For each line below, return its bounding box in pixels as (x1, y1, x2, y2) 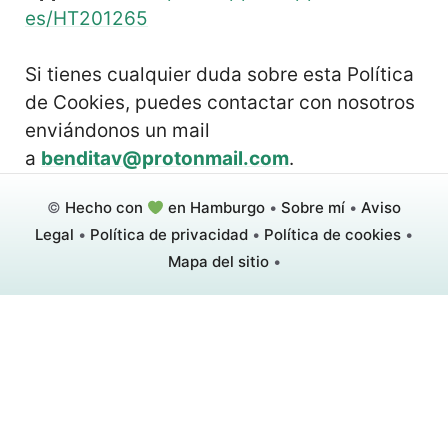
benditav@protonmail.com (41, 147, 289, 170)
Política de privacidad (90, 225, 248, 244)
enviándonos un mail (25, 119, 210, 142)
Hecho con (64, 198, 147, 217)
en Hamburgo (164, 198, 266, 217)
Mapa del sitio (167, 252, 269, 271)
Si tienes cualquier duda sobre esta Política (25, 63, 414, 86)
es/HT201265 (25, 6, 148, 30)
